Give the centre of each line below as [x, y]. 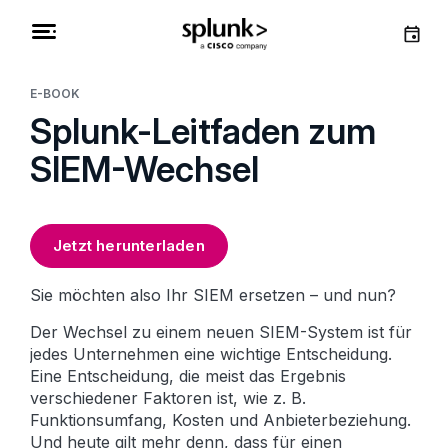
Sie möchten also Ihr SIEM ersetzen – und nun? [213, 295]
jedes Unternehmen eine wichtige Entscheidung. [211, 354]
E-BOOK [55, 93]
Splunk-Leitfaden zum [203, 131]
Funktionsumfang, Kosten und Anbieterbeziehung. [220, 420]
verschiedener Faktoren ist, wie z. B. [168, 398]
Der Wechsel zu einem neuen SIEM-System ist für [221, 332]
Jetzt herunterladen [129, 245]
